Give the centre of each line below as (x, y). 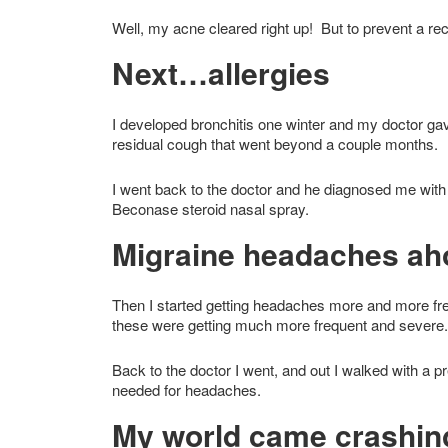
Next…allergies (221, 72)
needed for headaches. (192, 389)
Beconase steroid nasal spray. (210, 208)
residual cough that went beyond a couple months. (275, 143)
